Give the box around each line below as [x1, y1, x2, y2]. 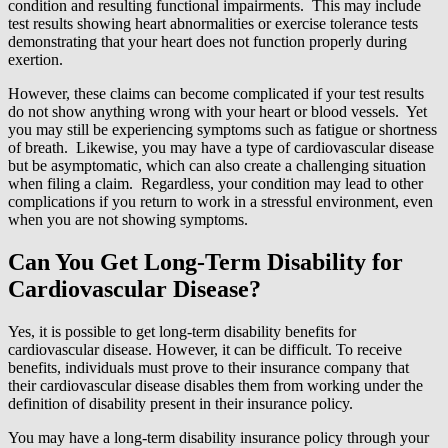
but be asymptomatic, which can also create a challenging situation [8, 156, 426, 174]
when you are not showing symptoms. [8, 210, 248, 228]
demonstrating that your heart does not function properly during [8, 32, 407, 50]
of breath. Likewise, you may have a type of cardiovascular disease [8, 138, 434, 156]
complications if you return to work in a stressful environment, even [8, 192, 433, 210]
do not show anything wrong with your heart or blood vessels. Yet [8, 102, 427, 120]
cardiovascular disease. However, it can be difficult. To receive [8, 340, 402, 358]
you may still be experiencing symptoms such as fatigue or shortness [8, 120, 437, 138]
